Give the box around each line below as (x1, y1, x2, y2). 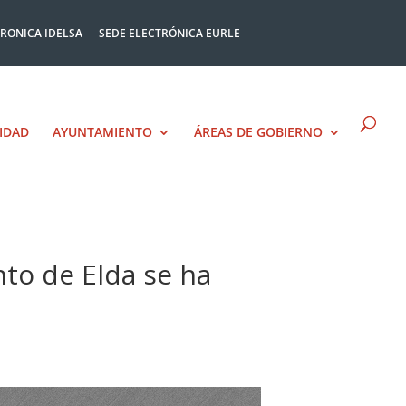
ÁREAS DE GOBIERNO (194, 123, 323, 140)
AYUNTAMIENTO (53, 123, 152, 140)
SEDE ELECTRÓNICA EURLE (99, 25, 240, 41)
